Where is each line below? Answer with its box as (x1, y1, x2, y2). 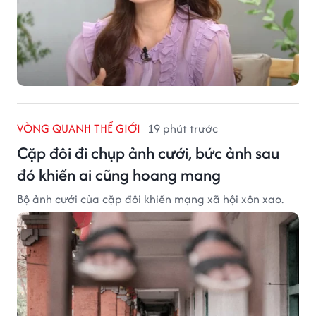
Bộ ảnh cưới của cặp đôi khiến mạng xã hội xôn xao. (17, 190, 284, 207)
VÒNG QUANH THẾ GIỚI (17, 119, 140, 137)
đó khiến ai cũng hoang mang (17, 162, 221, 186)
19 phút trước (147, 119, 218, 137)
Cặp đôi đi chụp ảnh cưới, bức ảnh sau (17, 140, 279, 164)
